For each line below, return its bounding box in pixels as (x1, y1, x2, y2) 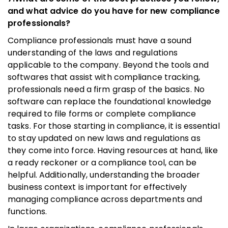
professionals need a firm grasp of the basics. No (8, 83, 205, 95)
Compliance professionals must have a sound (8, 34, 192, 46)
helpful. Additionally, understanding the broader (8, 168, 200, 181)
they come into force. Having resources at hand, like (8, 144, 218, 156)
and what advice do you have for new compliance (8, 5, 220, 17)
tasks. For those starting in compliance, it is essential (8, 120, 220, 132)
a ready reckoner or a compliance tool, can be (8, 156, 197, 168)
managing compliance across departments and (8, 193, 203, 205)
